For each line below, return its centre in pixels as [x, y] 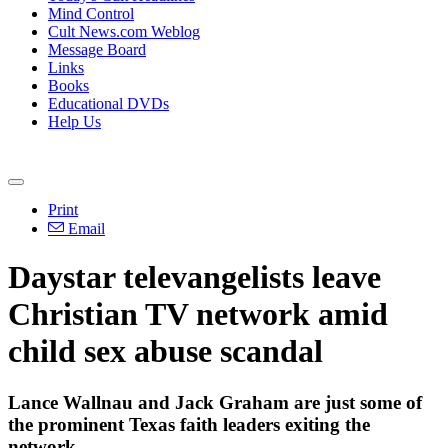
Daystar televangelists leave [194, 277]
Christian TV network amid [198, 314]
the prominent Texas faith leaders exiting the [189, 424]
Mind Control [91, 13]
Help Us [74, 121]
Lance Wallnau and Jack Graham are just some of [215, 402]
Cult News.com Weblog [124, 31]
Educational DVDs [108, 103]
